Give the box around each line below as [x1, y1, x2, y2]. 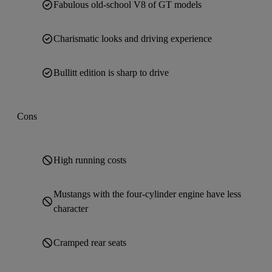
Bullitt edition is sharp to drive [53, 67, 169, 78]
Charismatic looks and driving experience [53, 33, 212, 44]
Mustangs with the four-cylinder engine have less [53, 189, 241, 199]
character [53, 203, 88, 214]
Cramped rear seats [53, 237, 126, 248]
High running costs [53, 155, 126, 165]
